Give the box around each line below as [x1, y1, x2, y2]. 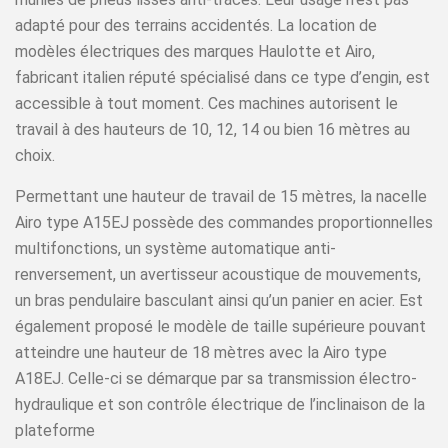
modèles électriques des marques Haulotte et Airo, [15, 42, 375, 61]
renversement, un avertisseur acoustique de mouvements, [15, 265, 421, 284]
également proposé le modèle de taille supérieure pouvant [15, 317, 426, 336]
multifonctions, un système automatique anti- [15, 239, 336, 258]
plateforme [15, 421, 95, 440]
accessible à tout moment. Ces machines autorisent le [15, 94, 398, 113]
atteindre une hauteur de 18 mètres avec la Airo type [15, 343, 387, 362]
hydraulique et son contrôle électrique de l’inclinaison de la [15, 395, 425, 414]
